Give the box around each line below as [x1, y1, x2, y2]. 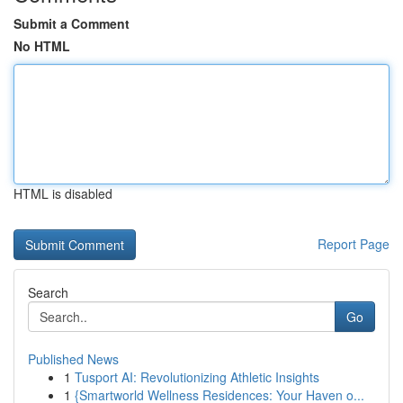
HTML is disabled [13, 184, 112, 202]
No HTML [13, 37, 70, 55]
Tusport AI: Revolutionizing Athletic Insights [75, 368, 319, 386]
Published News [28, 350, 119, 368]
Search [28, 283, 68, 301]
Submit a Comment [13, 14, 130, 32]
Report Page [318, 235, 390, 253]
